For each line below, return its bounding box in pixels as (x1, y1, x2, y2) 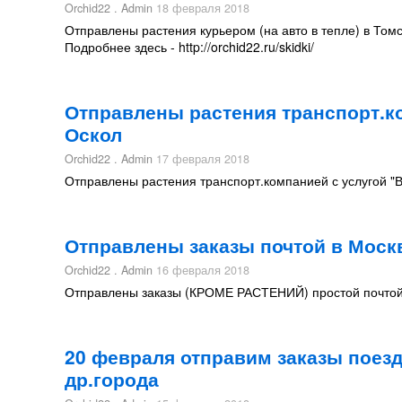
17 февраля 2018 (153, 151, 249, 167)
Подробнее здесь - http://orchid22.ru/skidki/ (65, 38, 314, 56)
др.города (65, 365, 159, 392)
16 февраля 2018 (153, 262, 249, 278)
